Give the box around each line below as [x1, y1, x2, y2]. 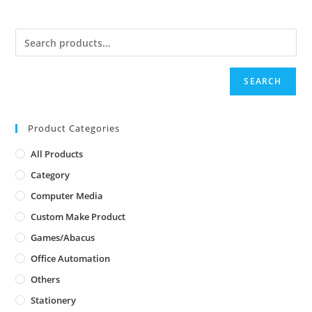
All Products [31, 148, 84, 161]
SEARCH [244, 75, 282, 88]
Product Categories [28, 122, 120, 135]
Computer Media [31, 189, 104, 203]
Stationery [31, 294, 77, 307]
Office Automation [31, 252, 111, 265]
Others [31, 273, 61, 286]
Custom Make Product [31, 210, 126, 224]
